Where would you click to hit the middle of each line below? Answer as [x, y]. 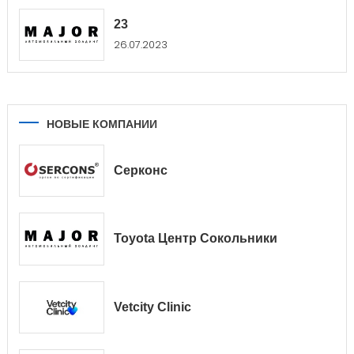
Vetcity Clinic [152, 307]
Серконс [140, 171]
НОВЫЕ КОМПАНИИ [102, 124]
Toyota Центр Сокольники [195, 239]
